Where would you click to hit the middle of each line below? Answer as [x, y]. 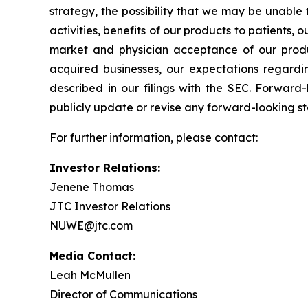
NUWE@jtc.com [91, 225]
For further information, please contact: [154, 137]
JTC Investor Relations [110, 206]
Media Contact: [92, 256]
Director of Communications [123, 294]
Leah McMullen [90, 275]
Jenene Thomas [92, 187]
